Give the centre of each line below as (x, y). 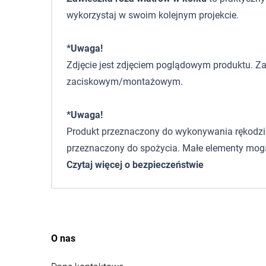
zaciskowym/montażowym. (125, 82)
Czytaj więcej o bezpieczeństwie (135, 165)
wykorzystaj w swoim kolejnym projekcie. (153, 15)
